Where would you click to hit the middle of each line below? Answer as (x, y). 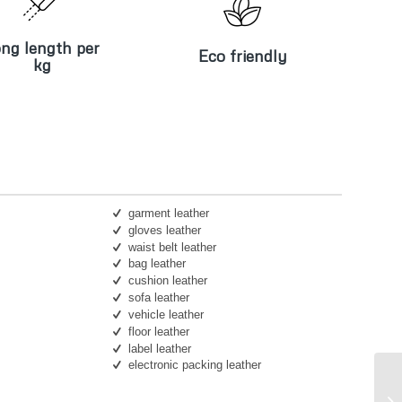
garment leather (168, 213)
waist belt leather (172, 247)
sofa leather (158, 298)
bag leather (157, 264)
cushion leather (167, 281)
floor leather (158, 331)
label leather (159, 348)
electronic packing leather (194, 365)
